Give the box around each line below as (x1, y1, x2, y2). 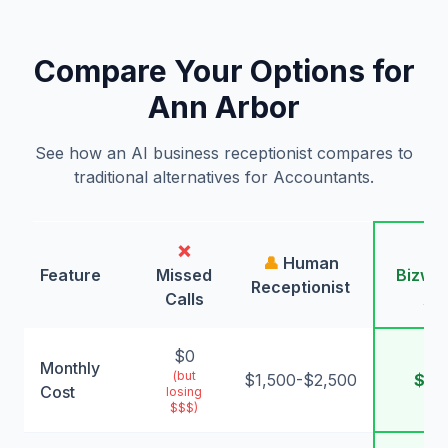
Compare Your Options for (33, 53, 415, 89)
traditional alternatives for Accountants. (74, 167, 374, 187)
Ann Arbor (148, 89, 300, 125)
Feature (40, 265, 101, 285)
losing (166, 384, 202, 399)
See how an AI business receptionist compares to (35, 143, 413, 163)
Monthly (40, 358, 100, 378)
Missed (156, 265, 212, 285)
